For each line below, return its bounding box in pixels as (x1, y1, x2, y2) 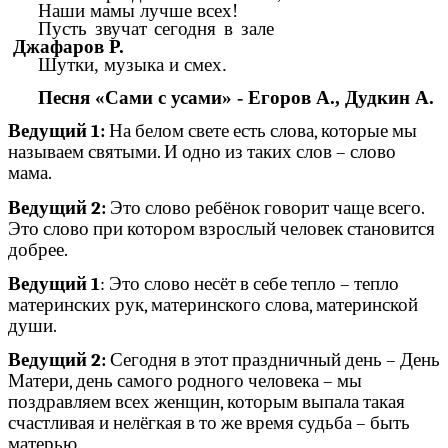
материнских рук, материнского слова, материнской (8, 294, 418, 317)
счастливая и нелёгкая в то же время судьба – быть (8, 412, 410, 435)
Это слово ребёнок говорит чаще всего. (106, 196, 424, 219)
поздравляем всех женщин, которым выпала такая (8, 391, 405, 414)
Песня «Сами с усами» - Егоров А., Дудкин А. (38, 86, 434, 108)
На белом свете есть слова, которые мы (105, 120, 417, 143)
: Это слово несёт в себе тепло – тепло (100, 273, 399, 296)
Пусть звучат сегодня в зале (38, 18, 440, 40)
